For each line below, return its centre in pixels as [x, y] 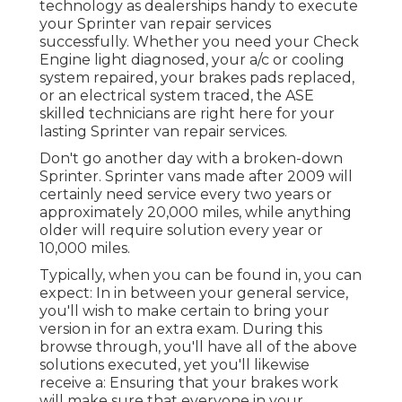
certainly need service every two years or [186, 195]
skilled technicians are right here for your [187, 114]
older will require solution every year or [181, 231]
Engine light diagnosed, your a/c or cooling [192, 60]
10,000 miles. [85, 249]
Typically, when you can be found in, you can [201, 275]
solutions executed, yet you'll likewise [175, 365]
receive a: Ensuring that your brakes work [189, 383]
